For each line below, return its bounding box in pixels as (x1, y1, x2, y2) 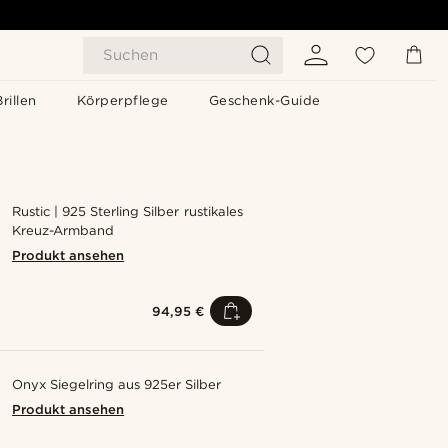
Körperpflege (76, 93, 169, 108)
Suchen (103, 46, 158, 64)
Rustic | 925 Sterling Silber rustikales (12, 204, 243, 219)
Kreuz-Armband (12, 223, 114, 238)
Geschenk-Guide (208, 93, 321, 108)
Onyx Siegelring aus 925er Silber (12, 377, 222, 392)
